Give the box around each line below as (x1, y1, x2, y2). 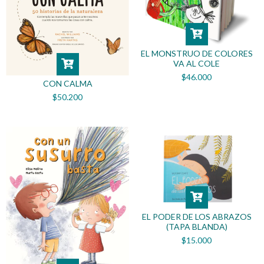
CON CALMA (42, 78, 93, 88)
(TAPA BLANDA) (166, 221, 227, 232)
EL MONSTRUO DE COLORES (140, 48, 253, 59)
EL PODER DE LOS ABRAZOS (141, 211, 252, 222)
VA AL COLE (173, 58, 220, 69)
